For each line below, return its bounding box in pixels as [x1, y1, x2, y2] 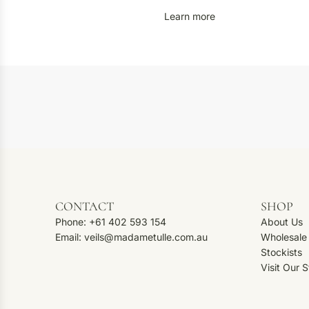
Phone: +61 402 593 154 [55, 216, 166, 228]
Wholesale [261, 231, 307, 243]
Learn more [163, 10, 215, 23]
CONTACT [55, 199, 114, 214]
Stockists [261, 246, 302, 258]
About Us [261, 216, 303, 228]
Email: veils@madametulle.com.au [55, 231, 208, 243]
